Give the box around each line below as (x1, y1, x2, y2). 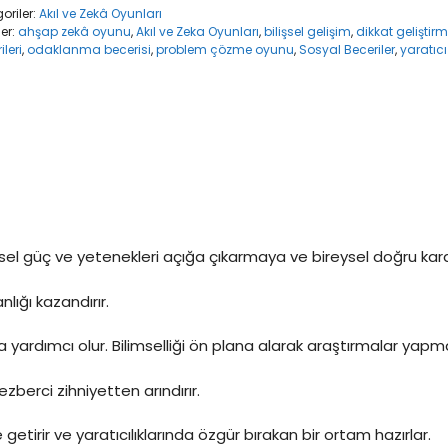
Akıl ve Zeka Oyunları (135, 23, 259, 41)
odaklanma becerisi (26, 41, 151, 59)
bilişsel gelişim (263, 23, 351, 41)
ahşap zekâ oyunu (17, 23, 131, 41)
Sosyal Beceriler (298, 41, 395, 59)
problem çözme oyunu (155, 41, 294, 59)
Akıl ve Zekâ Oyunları (38, 5, 162, 23)
